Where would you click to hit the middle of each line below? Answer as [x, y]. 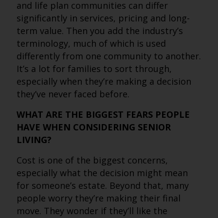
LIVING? [34, 140]
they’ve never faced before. [73, 94]
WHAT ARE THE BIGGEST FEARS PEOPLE [103, 114]
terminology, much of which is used [91, 43]
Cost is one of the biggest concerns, [92, 160]
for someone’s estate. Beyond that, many [102, 185]
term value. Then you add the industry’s [100, 31]
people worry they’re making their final [98, 198]
